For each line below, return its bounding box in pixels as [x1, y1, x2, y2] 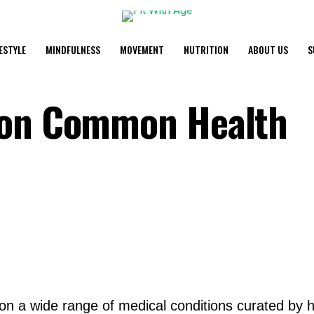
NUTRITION [184, 42, 228, 57]
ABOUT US [248, 42, 288, 57]
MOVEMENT [120, 42, 164, 57]
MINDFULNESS [46, 42, 100, 57]
